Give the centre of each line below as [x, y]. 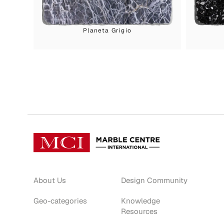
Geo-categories [60, 200]
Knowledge [140, 200]
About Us [50, 180]
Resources [139, 211]
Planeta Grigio [107, 30]
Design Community [154, 180]
